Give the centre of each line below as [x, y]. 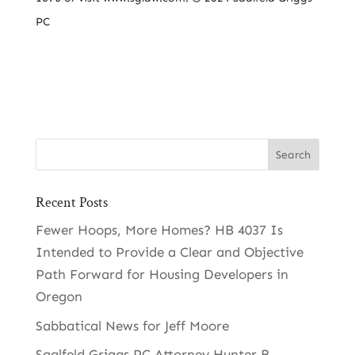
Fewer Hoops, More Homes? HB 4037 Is [159, 230]
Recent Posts [71, 202]
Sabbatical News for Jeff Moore [132, 325]
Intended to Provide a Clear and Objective [169, 252]
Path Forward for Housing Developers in [162, 274]
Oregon [59, 296]
